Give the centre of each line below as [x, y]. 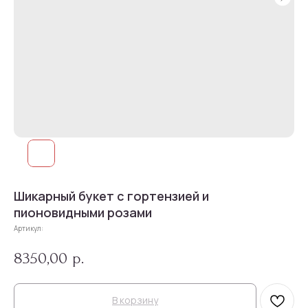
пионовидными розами [83, 212]
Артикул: [29, 228]
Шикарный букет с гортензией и [111, 196]
